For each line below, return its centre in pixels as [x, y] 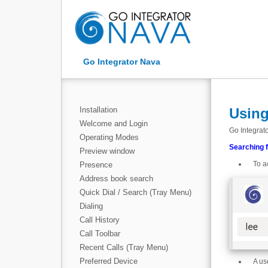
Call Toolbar [100, 234]
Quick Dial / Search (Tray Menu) [135, 192]
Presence [96, 165]
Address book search [116, 179]
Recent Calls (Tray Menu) [124, 247]
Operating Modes [109, 137]
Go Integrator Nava [122, 62]
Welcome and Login [114, 124]
